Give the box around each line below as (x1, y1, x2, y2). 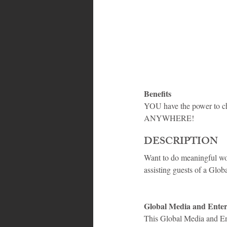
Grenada (163, 23, 191, 33)
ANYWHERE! (144, 112, 194, 124)
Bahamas (113, 23, 143, 33)
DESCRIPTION (144, 133, 218, 152)
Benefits (144, 88, 171, 100)
